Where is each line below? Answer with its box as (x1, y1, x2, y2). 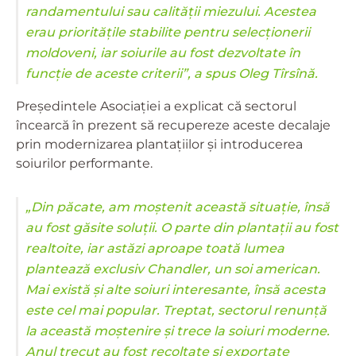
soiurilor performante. (16, 156, 153, 172)
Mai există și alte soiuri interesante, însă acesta (25, 282, 326, 298)
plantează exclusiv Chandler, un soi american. (25, 261, 320, 277)
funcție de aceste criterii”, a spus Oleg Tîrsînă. (25, 66, 318, 82)
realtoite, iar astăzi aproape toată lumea (25, 241, 284, 257)
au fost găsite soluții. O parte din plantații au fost (25, 220, 339, 236)
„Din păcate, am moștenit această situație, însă (25, 199, 330, 215)
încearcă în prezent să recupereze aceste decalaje (16, 118, 331, 133)
